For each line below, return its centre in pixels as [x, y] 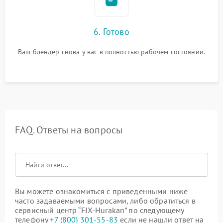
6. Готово [111, 31]
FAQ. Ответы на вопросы [69, 130]
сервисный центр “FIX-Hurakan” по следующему [100, 210]
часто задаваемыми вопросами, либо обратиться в [105, 200]
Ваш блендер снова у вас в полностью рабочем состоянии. [111, 52]
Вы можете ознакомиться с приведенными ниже [102, 191]
